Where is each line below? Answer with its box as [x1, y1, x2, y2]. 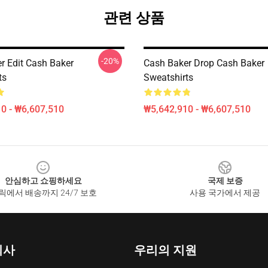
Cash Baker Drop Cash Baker [144, 57, 264, 69]
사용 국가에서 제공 [190, 188, 260, 197]
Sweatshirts [144, 72, 193, 83]
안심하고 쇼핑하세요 [4, 176, 82, 185]
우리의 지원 [134, 243, 197, 257]
